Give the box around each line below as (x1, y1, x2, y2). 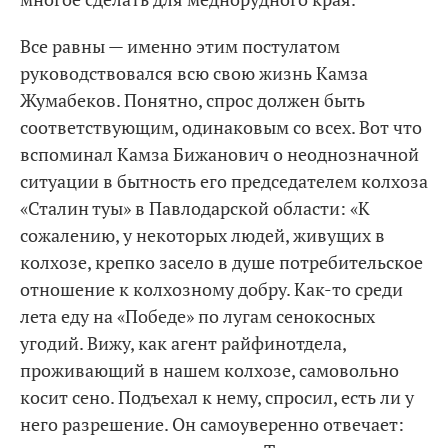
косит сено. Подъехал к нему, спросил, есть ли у (20, 385, 414, 409)
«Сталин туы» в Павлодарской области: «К (20, 196, 370, 220)
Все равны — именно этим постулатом (20, 34, 340, 58)
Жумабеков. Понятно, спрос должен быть (20, 88, 365, 112)
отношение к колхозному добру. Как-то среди (20, 277, 403, 301)
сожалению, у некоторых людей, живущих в (20, 223, 385, 247)
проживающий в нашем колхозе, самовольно (20, 358, 399, 382)
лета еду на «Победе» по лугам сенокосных (20, 304, 375, 328)
